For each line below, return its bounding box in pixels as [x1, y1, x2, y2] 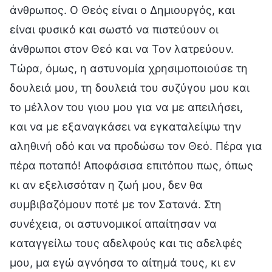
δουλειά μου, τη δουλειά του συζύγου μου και [10, 81, 250, 94]
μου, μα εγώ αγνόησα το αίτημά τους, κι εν [10, 256, 236, 269]
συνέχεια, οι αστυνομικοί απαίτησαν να [10, 217, 217, 230]
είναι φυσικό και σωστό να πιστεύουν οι [10, 22, 219, 36]
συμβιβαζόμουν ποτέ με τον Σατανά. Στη [10, 197, 222, 211]
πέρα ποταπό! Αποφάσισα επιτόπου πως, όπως [10, 158, 253, 172]
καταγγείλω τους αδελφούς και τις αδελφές [10, 236, 242, 250]
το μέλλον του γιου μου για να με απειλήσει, [10, 100, 243, 114]
